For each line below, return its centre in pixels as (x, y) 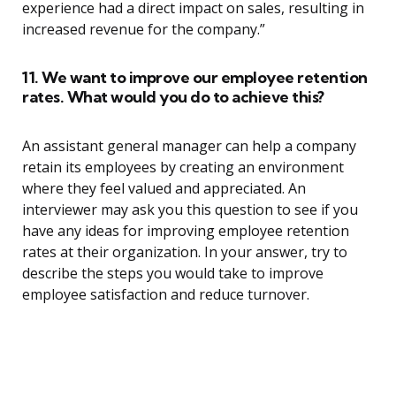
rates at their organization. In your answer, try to (185, 252)
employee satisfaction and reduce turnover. (166, 295)
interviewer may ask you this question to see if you (190, 210)
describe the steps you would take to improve (173, 274)
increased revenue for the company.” (144, 30)
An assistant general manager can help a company (189, 146)
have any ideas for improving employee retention (186, 231)
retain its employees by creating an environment (183, 168)
